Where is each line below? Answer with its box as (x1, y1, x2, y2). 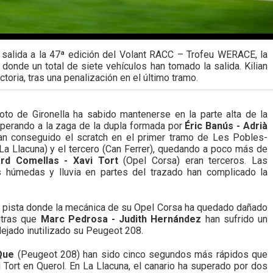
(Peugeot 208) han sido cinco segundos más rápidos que (14, 249, 268, 261)
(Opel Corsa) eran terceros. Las (118, 155, 268, 167)
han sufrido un (201, 213, 268, 225)
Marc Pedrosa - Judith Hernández (40, 213, 202, 225)
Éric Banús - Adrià (185, 120, 268, 132)
